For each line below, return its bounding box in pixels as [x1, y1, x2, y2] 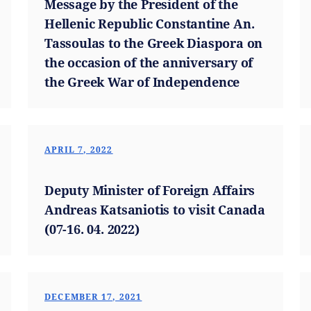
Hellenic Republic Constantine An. [44, 15, 255, 32]
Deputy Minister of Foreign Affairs [44, 182, 255, 199]
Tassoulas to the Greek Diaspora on [44, 35, 263, 51]
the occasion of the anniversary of [44, 54, 253, 71]
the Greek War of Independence [44, 74, 240, 90]
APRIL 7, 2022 [44, 144, 113, 155]
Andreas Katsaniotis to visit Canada [44, 201, 265, 218]
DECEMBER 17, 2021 [44, 291, 142, 303]
